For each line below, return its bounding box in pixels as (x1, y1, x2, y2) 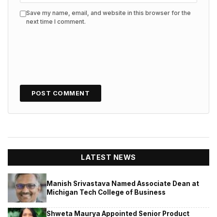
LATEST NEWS (81, 153, 136, 162)
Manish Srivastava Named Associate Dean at (46, 179, 199, 187)
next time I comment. (26, 17, 86, 25)
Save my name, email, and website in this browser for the (26, 9, 191, 16)
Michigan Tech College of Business (46, 188, 166, 196)
